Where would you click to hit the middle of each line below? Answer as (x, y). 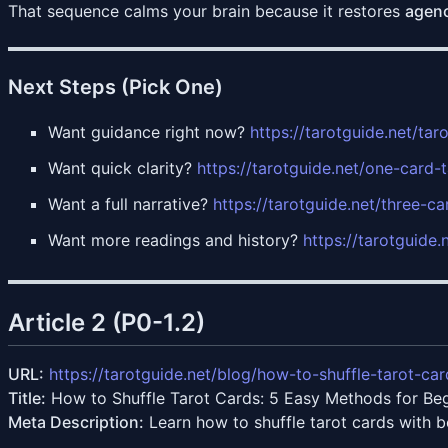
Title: (27, 397)
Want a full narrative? (130, 203)
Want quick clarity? (122, 167)
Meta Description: (76, 421)
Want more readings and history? (175, 239)
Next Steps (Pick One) (115, 86)
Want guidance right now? (149, 131)
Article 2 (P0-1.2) (106, 322)
